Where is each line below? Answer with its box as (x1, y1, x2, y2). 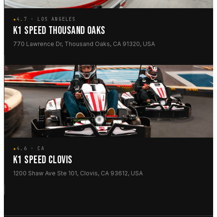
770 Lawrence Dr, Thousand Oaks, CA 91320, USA (13, 40, 155, 48)
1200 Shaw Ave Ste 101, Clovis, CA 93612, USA (13, 170, 143, 177)
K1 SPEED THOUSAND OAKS (13, 24, 106, 38)
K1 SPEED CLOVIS (13, 154, 73, 167)
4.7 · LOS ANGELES (16, 16, 76, 23)
